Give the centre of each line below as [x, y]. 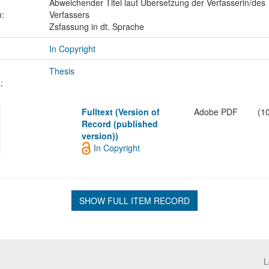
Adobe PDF [216, 112]
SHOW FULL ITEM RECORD [134, 201]
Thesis [62, 71]
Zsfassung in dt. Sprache [96, 27]
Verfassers [69, 15]
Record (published [120, 124]
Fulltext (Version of [121, 112]
